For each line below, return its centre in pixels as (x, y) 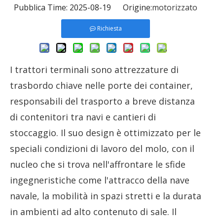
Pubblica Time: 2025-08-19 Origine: (83, 7)
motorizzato (175, 7)
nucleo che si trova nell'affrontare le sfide (98, 164)
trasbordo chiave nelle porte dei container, (101, 85)
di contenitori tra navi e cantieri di (83, 117)
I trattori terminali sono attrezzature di (94, 70)
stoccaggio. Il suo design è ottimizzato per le (105, 133)
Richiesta (109, 28)
